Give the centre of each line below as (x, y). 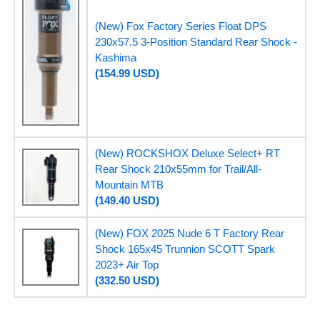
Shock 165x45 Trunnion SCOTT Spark (185, 249)
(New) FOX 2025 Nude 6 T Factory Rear (189, 234)
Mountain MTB (129, 185)
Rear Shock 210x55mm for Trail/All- (178, 169)
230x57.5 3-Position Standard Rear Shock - (196, 42)
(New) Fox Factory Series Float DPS (180, 26)
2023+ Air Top (126, 265)
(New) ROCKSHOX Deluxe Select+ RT (187, 154)
